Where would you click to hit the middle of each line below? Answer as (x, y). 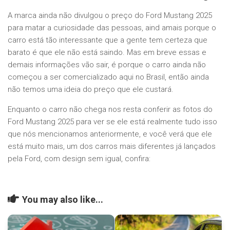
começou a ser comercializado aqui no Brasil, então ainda (108, 77)
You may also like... (63, 200)
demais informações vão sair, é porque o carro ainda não (107, 65)
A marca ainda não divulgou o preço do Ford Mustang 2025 (110, 16)
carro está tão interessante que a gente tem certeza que (108, 40)
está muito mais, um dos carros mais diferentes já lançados (112, 147)
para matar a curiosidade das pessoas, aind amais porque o (112, 28)
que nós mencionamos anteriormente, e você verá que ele (110, 134)
